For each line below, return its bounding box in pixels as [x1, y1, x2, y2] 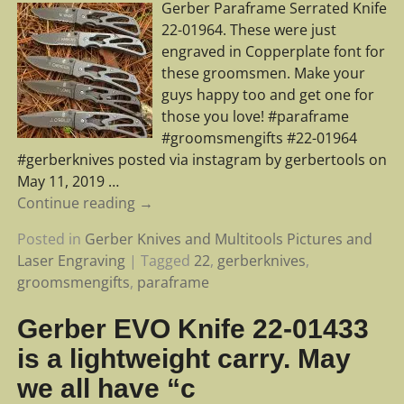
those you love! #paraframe [161, 106, 349, 127]
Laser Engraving [16, 251, 125, 271]
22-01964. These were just [161, 20, 336, 41]
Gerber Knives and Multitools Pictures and [84, 229, 372, 250]
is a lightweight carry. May [16, 343, 351, 373]
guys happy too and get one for [161, 85, 374, 106]
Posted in [16, 229, 81, 250]
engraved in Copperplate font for [161, 41, 385, 62]
